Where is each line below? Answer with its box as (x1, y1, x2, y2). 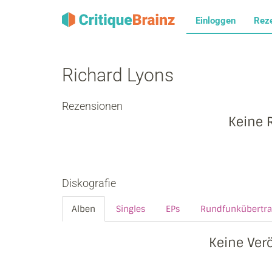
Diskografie (62, 177, 116, 189)
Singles (116, 203, 145, 214)
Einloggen (195, 15, 236, 26)
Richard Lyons (62, 64, 174, 86)
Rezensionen (62, 100, 123, 112)
